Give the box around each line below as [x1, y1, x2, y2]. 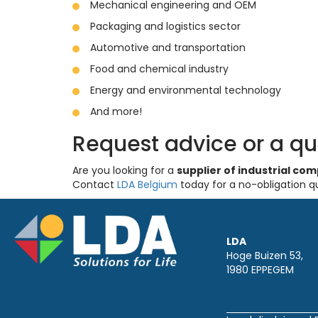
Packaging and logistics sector [90, 19, 241, 34]
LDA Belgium [117, 177, 177, 192]
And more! [90, 104, 142, 119]
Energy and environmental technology [90, 83, 281, 98]
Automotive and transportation [90, 40, 246, 55]
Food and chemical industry [90, 62, 229, 77]
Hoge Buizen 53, [226, 248, 303, 263]
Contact [72, 177, 117, 192]
